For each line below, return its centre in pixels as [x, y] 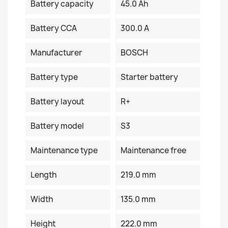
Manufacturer [56, 53]
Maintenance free [153, 150]
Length [44, 175]
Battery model [57, 126]
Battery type [54, 77]
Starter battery [149, 77]
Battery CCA [54, 28]
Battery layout [57, 102]
